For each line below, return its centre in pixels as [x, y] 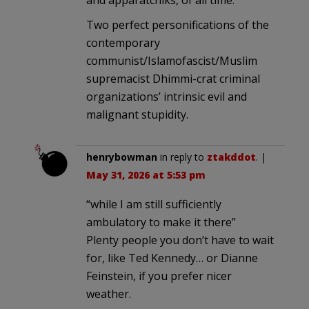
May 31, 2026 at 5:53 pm [146, 175]
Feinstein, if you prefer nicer [159, 276]
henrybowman [122, 157]
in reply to [182, 157]
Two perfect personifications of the [178, 24]
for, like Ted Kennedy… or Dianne [172, 258]
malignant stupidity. [137, 114]
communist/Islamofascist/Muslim [172, 60]
